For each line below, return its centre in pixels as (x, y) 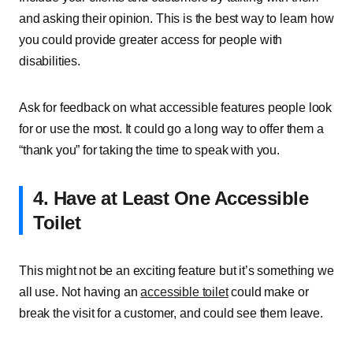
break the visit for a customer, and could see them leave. (171, 313)
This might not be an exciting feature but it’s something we (176, 271)
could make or (268, 292)
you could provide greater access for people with (151, 40)
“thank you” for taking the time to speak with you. (149, 150)
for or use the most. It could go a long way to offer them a (171, 129)
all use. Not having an (80, 292)
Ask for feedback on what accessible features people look (176, 108)
